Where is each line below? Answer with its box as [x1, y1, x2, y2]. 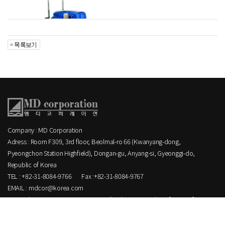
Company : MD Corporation [8, 125, 82, 135]
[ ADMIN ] [168, 194, 194, 204]
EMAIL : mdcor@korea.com [8, 183, 84, 192]
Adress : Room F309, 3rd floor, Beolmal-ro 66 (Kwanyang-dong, [8, 137, 181, 146]
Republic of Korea [8, 160, 57, 169]
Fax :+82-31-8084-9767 [81, 171, 144, 181]
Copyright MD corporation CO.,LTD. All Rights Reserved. [8, 194, 158, 204]
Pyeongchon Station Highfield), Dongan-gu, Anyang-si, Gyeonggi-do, [8, 148, 195, 158]
